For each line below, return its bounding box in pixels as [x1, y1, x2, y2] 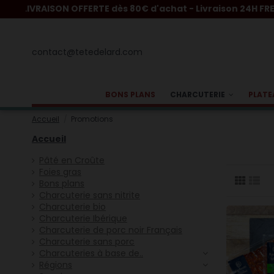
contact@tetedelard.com [32, 45, 143, 58]
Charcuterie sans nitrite [39, 189, 140, 202]
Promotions [71, 114, 114, 124]
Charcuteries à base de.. [39, 247, 143, 260]
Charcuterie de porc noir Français [39, 224, 182, 237]
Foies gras [39, 166, 81, 179]
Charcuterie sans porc [39, 235, 135, 248]
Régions [39, 259, 72, 272]
